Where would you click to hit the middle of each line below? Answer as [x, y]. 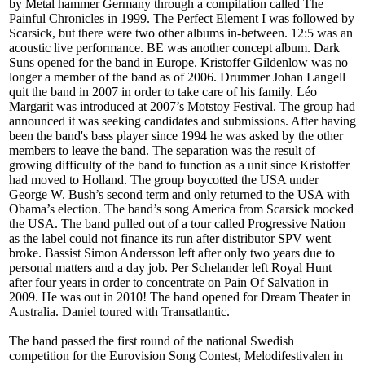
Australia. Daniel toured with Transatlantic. [119, 312]
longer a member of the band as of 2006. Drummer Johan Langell [177, 77]
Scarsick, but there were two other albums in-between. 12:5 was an [181, 33]
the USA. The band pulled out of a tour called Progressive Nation [177, 224]
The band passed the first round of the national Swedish [152, 341]
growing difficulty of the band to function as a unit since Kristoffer [179, 165]
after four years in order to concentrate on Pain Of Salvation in [169, 283]
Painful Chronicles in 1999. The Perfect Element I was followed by [182, 19]
